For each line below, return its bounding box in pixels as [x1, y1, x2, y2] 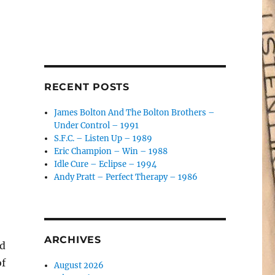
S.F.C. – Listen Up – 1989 [54, 133, 153, 144]
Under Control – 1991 [54, 120, 139, 131]
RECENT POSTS [44, 81, 130, 93]
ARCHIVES [44, 234, 101, 246]
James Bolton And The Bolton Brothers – [54, 107, 215, 118]
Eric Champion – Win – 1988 [54, 146, 168, 157]
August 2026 [54, 260, 104, 271]
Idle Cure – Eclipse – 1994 [54, 159, 157, 169]
